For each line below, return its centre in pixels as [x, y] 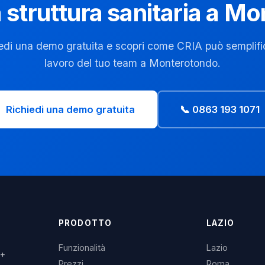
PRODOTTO [85, 223]
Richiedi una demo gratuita [70, 109]
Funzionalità [82, 248]
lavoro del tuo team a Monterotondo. [132, 63]
